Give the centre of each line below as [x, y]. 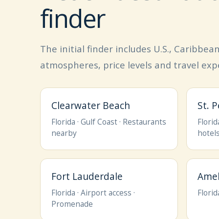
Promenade [72, 204]
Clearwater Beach [91, 106]
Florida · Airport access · [93, 193]
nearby [64, 133]
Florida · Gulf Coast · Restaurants [109, 122]
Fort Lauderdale [87, 176]
